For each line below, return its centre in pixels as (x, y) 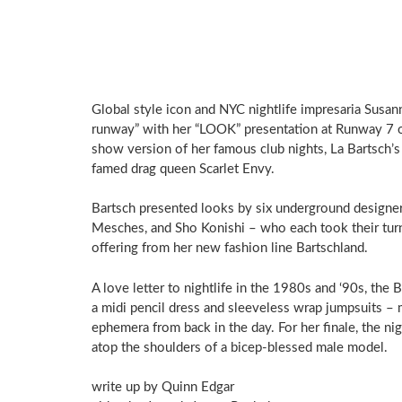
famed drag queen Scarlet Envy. (183, 169)
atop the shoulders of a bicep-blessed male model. (240, 347)
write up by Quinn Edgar (163, 388)
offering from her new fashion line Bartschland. (230, 249)
